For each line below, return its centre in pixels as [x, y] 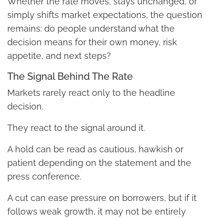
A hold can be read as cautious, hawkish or [95, 149]
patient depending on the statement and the [99, 163]
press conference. [44, 176]
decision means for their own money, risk [92, 42]
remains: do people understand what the [91, 28]
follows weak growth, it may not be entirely [97, 211]
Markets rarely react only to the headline [91, 92]
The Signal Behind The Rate [70, 76]
